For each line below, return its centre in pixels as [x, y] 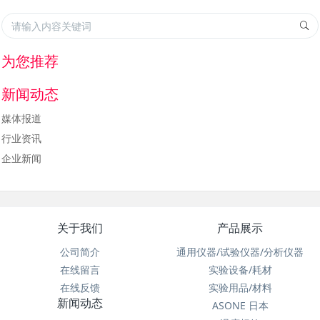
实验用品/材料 [240, 288]
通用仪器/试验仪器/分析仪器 [240, 252]
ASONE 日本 [240, 306]
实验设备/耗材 [240, 270]
